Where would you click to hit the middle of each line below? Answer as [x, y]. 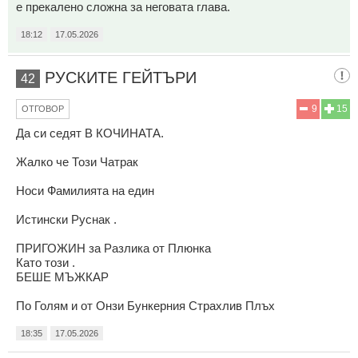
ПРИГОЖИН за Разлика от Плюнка [113, 248]
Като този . [46, 262]
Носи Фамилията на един [85, 190]
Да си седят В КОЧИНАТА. [90, 133]
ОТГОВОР [43, 108]
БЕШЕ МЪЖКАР [62, 276]
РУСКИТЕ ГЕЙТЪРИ [121, 77]
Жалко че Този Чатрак [77, 161]
